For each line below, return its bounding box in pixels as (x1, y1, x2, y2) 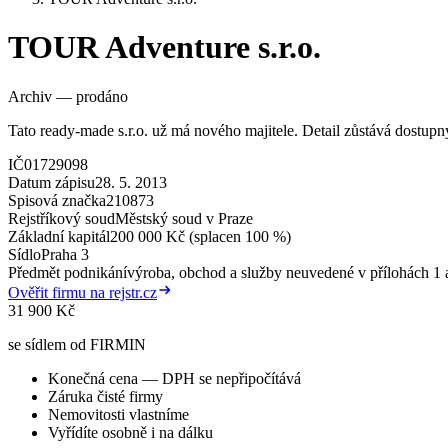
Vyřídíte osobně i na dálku (48, 423, 213, 441)
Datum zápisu (8, 173, 95, 191)
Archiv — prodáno (8, 87, 128, 105)
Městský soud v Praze (115, 209, 253, 227)
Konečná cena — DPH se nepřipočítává (48, 369, 301, 387)
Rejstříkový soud (8, 209, 115, 227)
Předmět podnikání (8, 263, 127, 281)
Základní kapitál (8, 227, 110, 245)
